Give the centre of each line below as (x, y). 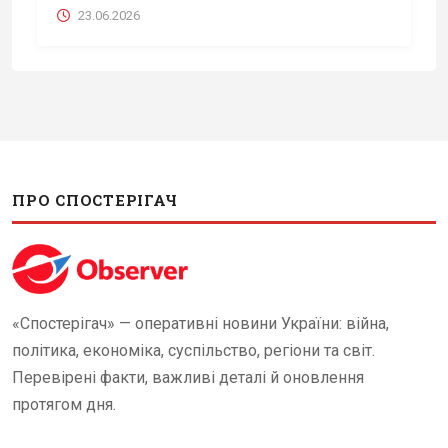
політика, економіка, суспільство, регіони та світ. (193, 351)
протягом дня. (64, 405)
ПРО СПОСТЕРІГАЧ (95, 200)
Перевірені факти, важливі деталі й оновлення (188, 378)
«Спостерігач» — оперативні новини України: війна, (200, 324)
